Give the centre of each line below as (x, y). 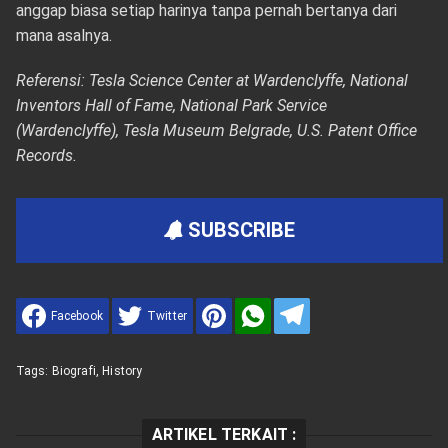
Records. (46, 155)
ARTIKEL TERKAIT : (224, 434)
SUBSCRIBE (239, 230)
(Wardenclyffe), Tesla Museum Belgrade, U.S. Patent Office (216, 130)
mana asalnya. (63, 35)
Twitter (167, 316)
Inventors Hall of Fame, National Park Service (171, 105)
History (122, 371)
